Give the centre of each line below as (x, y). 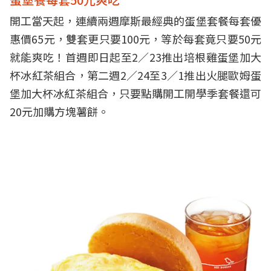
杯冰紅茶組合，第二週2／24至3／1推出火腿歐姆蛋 (135, 75)
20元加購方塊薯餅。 (59, 111)
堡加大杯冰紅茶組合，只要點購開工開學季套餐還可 (135, 93)
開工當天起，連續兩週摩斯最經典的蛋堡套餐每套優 (135, 20)
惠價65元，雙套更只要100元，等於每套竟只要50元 (135, 38)
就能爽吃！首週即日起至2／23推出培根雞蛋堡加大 (135, 57)
